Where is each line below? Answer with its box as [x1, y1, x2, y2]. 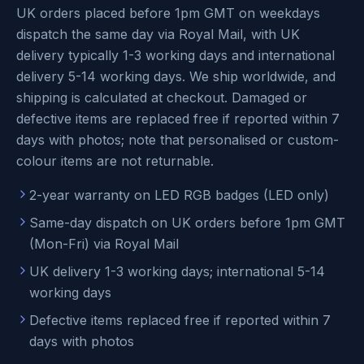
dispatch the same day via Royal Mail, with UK [16, 26, 300, 42]
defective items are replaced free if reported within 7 [16, 110, 340, 127]
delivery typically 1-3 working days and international [16, 47, 335, 63]
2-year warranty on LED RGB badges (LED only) [29, 187, 329, 203]
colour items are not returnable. [16, 153, 214, 169]
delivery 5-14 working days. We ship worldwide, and [16, 68, 336, 84]
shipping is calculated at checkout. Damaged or [16, 89, 307, 106]
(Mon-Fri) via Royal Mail [29, 236, 179, 252]
